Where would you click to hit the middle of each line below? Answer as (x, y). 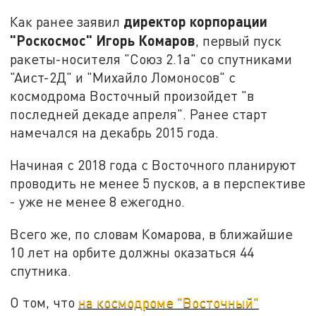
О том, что (44, 303)
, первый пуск (239, 41)
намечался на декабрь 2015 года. (115, 133)
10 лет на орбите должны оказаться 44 (132, 252)
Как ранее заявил (67, 22)
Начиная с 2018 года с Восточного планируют (153, 164)
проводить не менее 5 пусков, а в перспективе (158, 183)
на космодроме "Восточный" (169, 303)
